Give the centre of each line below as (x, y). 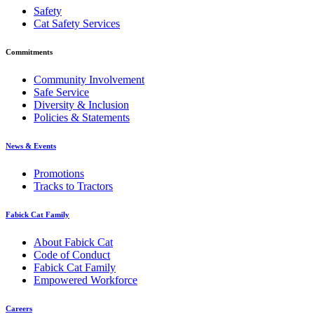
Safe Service (61, 92)
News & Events (31, 145)
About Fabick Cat (73, 242)
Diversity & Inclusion (81, 104)
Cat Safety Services (77, 23)
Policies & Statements (82, 117)
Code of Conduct (72, 254)
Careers (19, 308)
